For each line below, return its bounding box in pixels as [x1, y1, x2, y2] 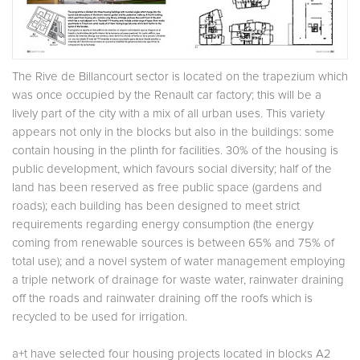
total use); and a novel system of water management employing [12, 256, 346, 268]
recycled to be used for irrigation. [12, 311, 187, 324]
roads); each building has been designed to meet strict [12, 200, 300, 213]
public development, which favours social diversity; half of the [12, 163, 332, 176]
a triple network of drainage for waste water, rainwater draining [12, 274, 344, 287]
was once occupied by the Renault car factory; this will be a [12, 89, 321, 102]
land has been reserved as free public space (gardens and [12, 182, 322, 194]
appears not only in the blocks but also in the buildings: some [12, 126, 334, 139]
